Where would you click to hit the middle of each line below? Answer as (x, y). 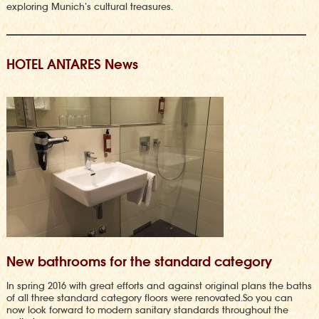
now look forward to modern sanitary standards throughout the (147, 310)
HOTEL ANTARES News (72, 64)
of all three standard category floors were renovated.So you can (149, 298)
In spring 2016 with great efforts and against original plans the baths (159, 286)
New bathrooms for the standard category (139, 261)
